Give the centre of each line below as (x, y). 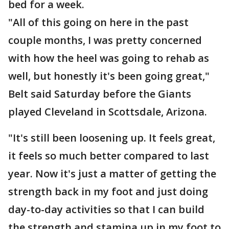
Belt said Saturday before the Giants (100, 94)
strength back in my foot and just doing (108, 192)
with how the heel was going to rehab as (109, 58)
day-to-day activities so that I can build (106, 210)
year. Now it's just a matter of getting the (112, 174)
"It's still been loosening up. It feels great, (112, 138)
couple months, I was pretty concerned (105, 40)
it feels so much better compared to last (109, 156)
